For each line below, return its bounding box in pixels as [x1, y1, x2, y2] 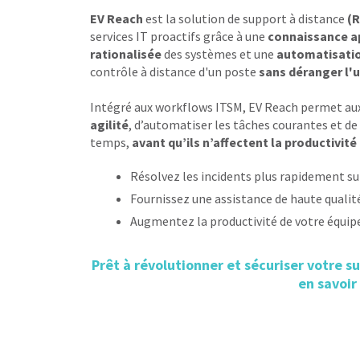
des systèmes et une [162, 46, 276, 62]
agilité [90, 117, 129, 133]
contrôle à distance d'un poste [90, 63, 256, 80]
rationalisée [90, 46, 162, 62]
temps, [90, 134, 132, 150]
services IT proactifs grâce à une [90, 28, 268, 44]
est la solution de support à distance [143, 10, 347, 27]
